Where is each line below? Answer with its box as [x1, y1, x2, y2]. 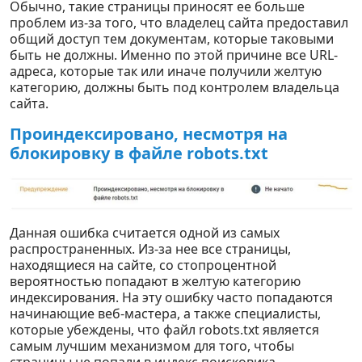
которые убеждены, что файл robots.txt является [10, 321, 319, 339]
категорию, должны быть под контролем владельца [10, 78, 339, 96]
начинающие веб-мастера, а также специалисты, [10, 305, 321, 323]
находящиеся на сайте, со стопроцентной [10, 256, 276, 275]
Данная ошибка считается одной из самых [10, 224, 280, 242]
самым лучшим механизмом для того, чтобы [10, 337, 294, 356]
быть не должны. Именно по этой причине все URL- [10, 45, 338, 64]
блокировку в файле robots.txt [10, 141, 268, 164]
